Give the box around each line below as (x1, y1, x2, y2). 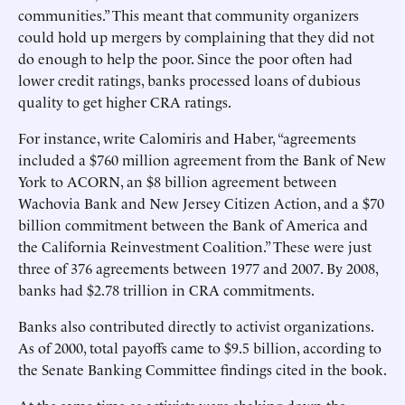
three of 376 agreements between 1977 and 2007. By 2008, (18, 258, 378, 278)
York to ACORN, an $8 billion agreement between (18, 171, 337, 191)
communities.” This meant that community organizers (18, 5, 359, 24)
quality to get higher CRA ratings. (18, 91, 231, 111)
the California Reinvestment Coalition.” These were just (18, 236, 372, 256)
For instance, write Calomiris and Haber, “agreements (18, 127, 356, 147)
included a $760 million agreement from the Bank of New (18, 149, 386, 169)
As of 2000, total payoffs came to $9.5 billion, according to (18, 337, 381, 357)
